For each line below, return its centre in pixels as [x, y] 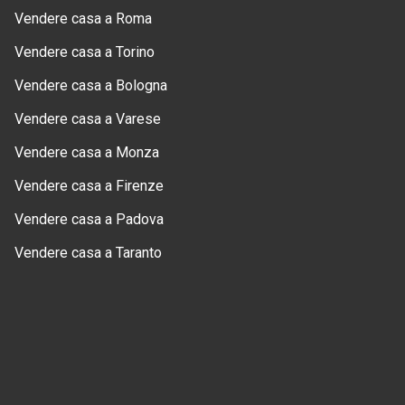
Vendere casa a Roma [83, 19]
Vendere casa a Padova [89, 220]
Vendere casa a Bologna [91, 86]
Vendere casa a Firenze [89, 186]
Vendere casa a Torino [85, 52]
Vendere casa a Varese [88, 119]
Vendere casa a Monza [87, 153]
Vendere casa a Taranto [88, 253]
